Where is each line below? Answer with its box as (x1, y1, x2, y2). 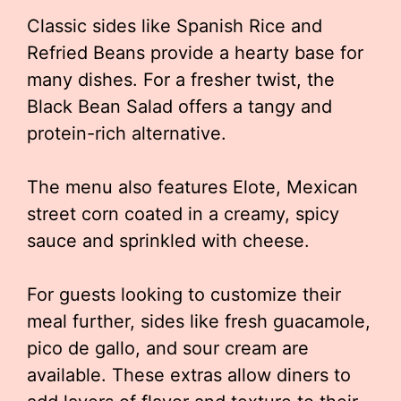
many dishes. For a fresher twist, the (27, 69, 335, 90)
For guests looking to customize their (27, 284, 341, 305)
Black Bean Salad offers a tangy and (27, 96, 332, 117)
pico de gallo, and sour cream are (27, 337, 309, 359)
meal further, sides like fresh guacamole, (27, 311, 371, 332)
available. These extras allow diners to (27, 364, 351, 386)
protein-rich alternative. (27, 123, 226, 144)
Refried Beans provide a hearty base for (27, 42, 363, 64)
